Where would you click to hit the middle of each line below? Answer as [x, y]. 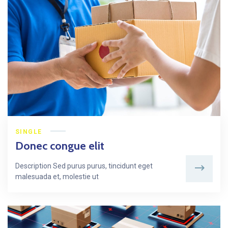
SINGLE [29, 132]
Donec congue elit [60, 146]
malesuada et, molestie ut [57, 176]
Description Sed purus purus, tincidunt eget [84, 166]
